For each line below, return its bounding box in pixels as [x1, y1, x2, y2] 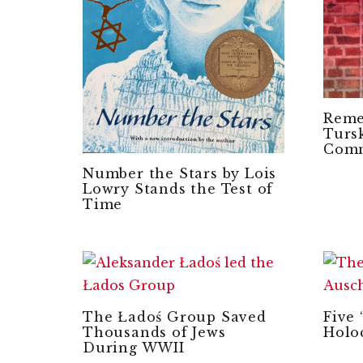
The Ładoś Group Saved [83, 308, 267, 325]
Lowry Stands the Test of [83, 180, 274, 197]
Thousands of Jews [83, 323, 226, 340]
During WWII [83, 339, 185, 356]
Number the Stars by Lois [83, 164, 277, 181]
